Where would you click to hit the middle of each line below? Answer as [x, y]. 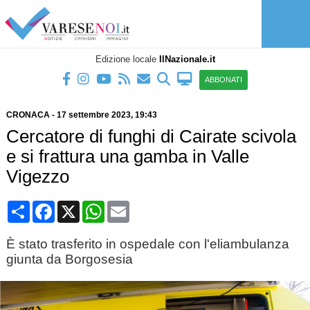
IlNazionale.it [187, 59]
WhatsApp [130, 206]
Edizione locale [127, 59]
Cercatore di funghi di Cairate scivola [151, 136]
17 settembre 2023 [93, 115]
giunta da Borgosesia [69, 259]
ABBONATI [224, 80]
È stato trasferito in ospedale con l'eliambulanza [147, 244]
